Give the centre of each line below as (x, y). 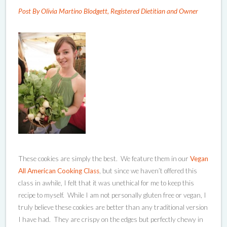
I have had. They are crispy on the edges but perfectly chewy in (111, 219)
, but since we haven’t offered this (148, 171)
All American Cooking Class (59, 171)
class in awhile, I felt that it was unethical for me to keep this (106, 183)
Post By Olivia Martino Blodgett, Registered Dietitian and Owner (108, 11)
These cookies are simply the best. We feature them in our (104, 158)
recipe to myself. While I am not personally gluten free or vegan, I (112, 195)
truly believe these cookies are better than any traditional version (113, 207)
